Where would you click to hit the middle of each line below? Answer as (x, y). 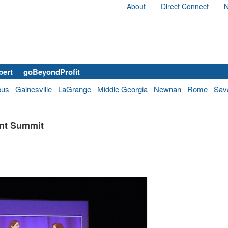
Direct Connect (185, 6)
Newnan (167, 89)
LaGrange (75, 89)
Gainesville (34, 89)
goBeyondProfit (52, 72)
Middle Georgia (122, 89)
